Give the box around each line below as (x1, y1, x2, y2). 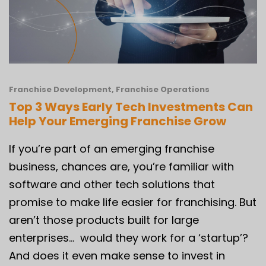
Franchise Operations (116, 83, 210, 95)
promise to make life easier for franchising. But (9, 194, 256, 210)
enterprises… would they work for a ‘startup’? (9, 230, 251, 245)
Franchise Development (9, 83, 112, 95)
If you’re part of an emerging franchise (9, 141, 214, 156)
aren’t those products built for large (9, 212, 199, 227)
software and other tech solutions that (9, 176, 215, 192)
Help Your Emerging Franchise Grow (9, 112, 226, 129)
